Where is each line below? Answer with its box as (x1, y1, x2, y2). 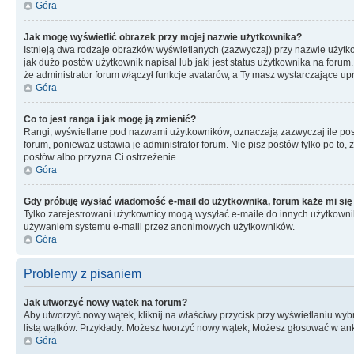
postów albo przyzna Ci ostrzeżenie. (24, 152, 179, 163)
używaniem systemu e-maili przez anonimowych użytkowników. (24, 221, 295, 232)
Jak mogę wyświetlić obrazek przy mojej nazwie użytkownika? (24, 32, 302, 43)
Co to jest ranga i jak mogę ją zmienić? (24, 114, 196, 125)
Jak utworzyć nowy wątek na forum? (24, 297, 187, 308)
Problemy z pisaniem (24, 267, 141, 281)
